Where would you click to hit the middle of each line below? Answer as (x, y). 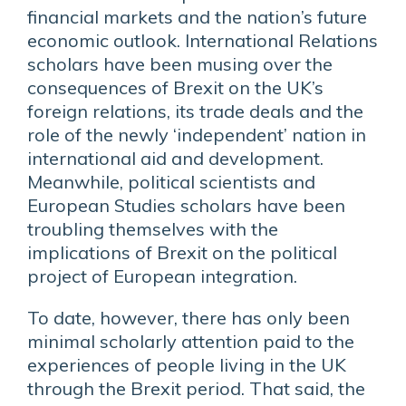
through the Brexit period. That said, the (196, 388)
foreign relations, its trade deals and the (195, 111)
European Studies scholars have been (186, 205)
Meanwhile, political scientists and (171, 182)
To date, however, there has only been (188, 318)
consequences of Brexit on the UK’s (175, 87)
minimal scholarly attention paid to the (191, 341)
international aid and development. (175, 158)
